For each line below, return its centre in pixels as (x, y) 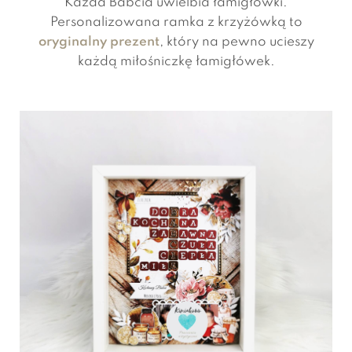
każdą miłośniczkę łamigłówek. (176, 61)
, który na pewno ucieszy (236, 42)
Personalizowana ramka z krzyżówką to (176, 22)
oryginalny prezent (99, 42)
